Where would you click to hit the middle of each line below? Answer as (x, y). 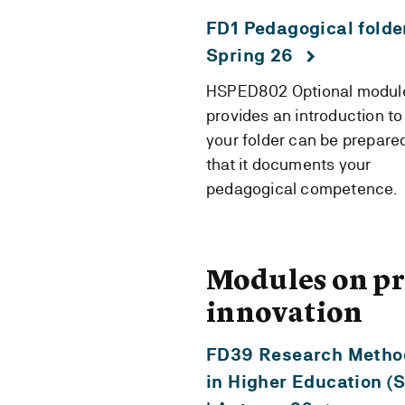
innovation (284, 315)
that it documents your (289, 164)
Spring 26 (250, 56)
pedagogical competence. (302, 188)
